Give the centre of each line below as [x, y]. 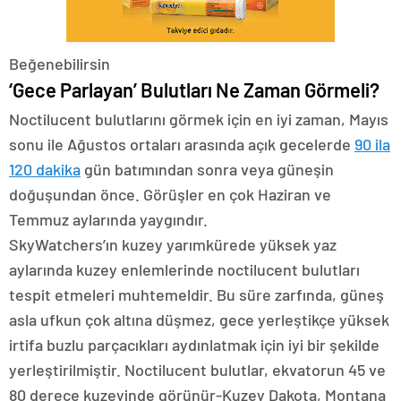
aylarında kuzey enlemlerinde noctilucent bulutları [184, 269]
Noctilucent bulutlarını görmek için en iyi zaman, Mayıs [199, 119]
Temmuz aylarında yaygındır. [108, 219]
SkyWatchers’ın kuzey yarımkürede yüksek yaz [173, 244]
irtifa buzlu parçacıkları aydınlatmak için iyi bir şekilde [194, 344]
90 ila [372, 144]
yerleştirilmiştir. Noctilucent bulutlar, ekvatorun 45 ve [197, 369]
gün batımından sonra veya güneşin [207, 169]
